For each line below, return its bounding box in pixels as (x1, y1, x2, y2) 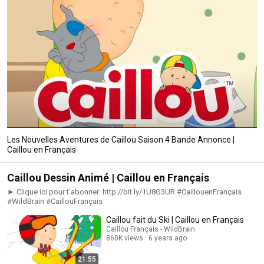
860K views (106, 233, 143, 242)
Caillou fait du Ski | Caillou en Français (106, 214, 244, 225)
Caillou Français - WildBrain (106, 225, 195, 233)
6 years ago (148, 233, 187, 242)
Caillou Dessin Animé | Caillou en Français (7, 171, 209, 184)
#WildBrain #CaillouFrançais (7, 196, 103, 206)
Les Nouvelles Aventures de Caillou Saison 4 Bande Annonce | (7, 134, 235, 144)
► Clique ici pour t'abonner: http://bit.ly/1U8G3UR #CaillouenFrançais (7, 187, 103, 196)
